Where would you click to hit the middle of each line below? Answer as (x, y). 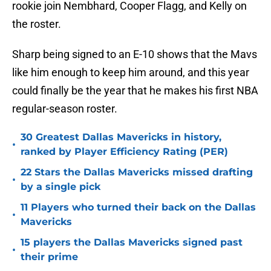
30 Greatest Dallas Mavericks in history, (121, 137)
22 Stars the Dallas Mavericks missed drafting (137, 172)
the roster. (37, 24)
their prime (49, 257)
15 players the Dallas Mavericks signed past (132, 243)
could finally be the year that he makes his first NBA (135, 91)
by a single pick (60, 187)
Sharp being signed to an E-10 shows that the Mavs (135, 54)
